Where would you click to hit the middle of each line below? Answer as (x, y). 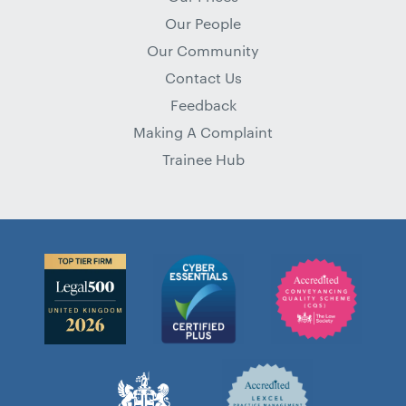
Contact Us (203, 77)
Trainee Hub (203, 159)
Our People (203, 23)
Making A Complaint (203, 132)
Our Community (203, 50)
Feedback (203, 105)
